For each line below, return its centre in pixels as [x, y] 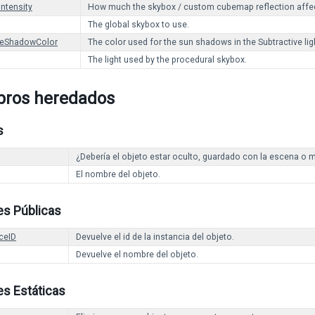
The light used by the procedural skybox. [167, 60]
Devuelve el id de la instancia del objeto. [155, 237]
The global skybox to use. [139, 25]
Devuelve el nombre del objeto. [137, 255]
